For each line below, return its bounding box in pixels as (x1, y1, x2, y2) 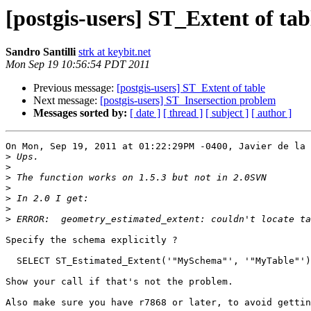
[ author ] (251, 107, 292, 119)
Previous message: (33, 82, 117, 94)
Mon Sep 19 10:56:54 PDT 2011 (6, 58, 150, 71)
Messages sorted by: (33, 107, 127, 119)
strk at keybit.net (78, 46, 151, 58)
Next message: (33, 94, 100, 107)
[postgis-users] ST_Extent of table (117, 82, 265, 94)
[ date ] (130, 107, 160, 119)
